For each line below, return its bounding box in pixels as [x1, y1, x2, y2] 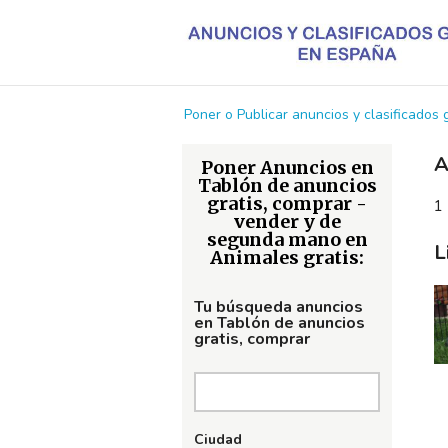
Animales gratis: [210, 246, 364, 269]
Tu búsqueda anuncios [194, 296, 363, 318]
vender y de [233, 210, 341, 233]
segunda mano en [206, 228, 368, 251]
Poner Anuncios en [200, 156, 374, 179]
